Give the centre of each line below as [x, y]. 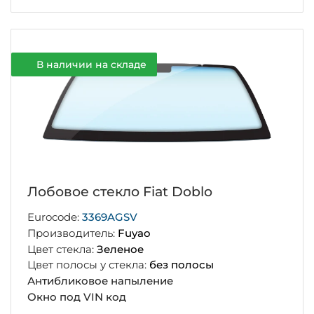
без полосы [181, 265]
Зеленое [120, 249]
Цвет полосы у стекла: [88, 265]
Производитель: [72, 233]
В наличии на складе [91, 65]
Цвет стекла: [62, 249]
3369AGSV [109, 217]
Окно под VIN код [76, 296]
